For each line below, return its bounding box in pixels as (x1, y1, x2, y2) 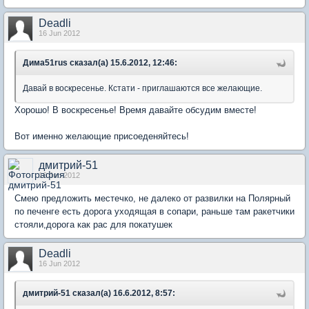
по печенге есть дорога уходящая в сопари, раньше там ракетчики (14, 206, 295, 217)
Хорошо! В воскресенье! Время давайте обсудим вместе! (14, 105, 257, 115)
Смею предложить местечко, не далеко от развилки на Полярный (14, 193, 290, 203)
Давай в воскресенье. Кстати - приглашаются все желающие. (23, 83, 262, 93)
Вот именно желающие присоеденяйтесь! (14, 131, 189, 141)
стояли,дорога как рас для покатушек (14, 219, 172, 230)
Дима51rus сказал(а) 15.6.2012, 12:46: (23, 58, 177, 68)
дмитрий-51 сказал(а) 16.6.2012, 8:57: (23, 288, 175, 298)
